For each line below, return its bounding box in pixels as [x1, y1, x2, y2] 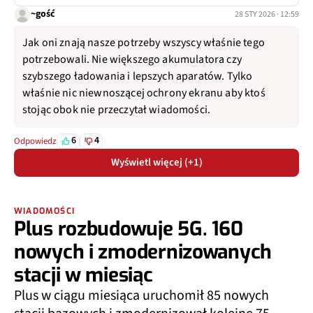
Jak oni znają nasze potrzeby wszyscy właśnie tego [22, 34, 265, 50]
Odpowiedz [14, 134, 57, 147]
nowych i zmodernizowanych [14, 238, 272, 265]
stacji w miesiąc [14, 261, 153, 288]
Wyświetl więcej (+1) [110, 154, 203, 170]
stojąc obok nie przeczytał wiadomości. [22, 101, 211, 117]
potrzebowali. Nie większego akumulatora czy [22, 51, 242, 67]
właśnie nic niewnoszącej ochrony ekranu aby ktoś [22, 85, 265, 101]
